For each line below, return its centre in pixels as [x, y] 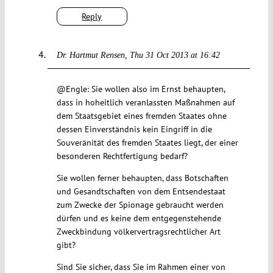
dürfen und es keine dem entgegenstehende [139, 218]
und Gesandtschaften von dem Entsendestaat [141, 192]
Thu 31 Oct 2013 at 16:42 [175, 55]
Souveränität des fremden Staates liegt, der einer [147, 143]
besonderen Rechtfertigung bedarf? [122, 156]
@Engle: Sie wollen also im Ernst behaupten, [140, 89]
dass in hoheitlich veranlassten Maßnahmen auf [145, 103]
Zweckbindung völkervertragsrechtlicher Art [138, 232]
